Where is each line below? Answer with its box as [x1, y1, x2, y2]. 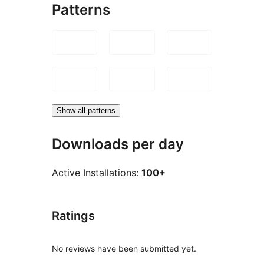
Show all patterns [57, 105, 115, 115]
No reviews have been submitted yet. [52, 243, 196, 254]
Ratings [52, 209, 95, 223]
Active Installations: [52, 167, 141, 179]
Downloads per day [52, 135, 184, 153]
